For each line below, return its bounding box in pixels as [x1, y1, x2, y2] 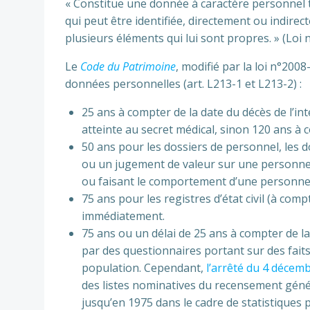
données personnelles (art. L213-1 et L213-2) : [65, 76, 302, 91]
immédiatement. [82, 208, 165, 224]
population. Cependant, [82, 260, 206, 275]
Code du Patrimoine [80, 59, 176, 74]
